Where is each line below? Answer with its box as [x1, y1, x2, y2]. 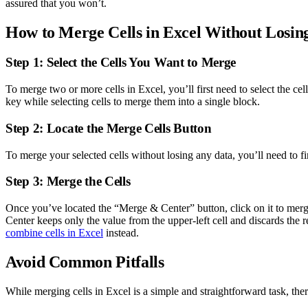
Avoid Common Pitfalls [5, 252, 164, 271]
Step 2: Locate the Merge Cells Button [5, 120, 212, 135]
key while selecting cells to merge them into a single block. [5, 96, 260, 108]
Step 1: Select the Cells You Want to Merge [5, 55, 236, 70]
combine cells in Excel [5, 227, 103, 239]
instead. [103, 227, 139, 239]
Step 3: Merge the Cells [5, 174, 131, 189]
